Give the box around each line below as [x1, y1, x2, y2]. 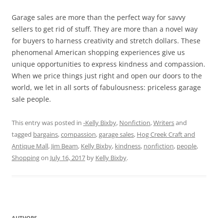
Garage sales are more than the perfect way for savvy [12, 13, 185, 22]
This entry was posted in [12, 118, 83, 127]
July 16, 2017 [50, 153, 85, 162]
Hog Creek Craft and [137, 130, 195, 139]
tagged [12, 130, 33, 139]
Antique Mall [12, 142, 48, 150]
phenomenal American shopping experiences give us [12, 48, 185, 57]
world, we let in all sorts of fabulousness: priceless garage [12, 83, 201, 92]
